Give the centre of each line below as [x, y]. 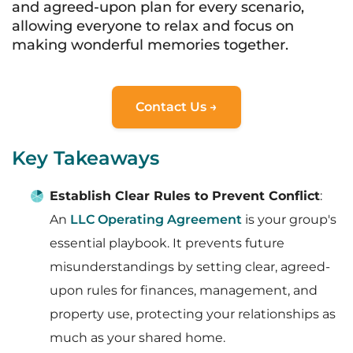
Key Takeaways [85, 158]
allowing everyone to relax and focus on [153, 26]
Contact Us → [176, 107]
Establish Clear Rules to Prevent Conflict [185, 196]
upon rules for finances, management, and [184, 290]
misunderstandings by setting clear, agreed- [190, 267]
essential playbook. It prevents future [167, 243]
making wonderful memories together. [150, 45]
